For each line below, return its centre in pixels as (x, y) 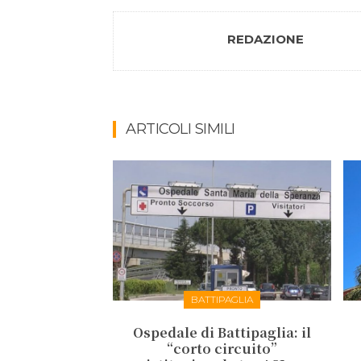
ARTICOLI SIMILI (180, 129)
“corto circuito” (222, 348)
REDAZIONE (266, 39)
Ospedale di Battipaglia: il (222, 332)
